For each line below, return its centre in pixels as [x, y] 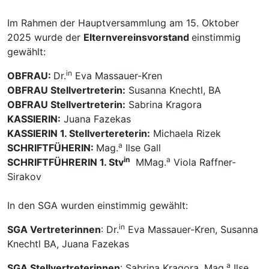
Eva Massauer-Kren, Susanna [192, 229]
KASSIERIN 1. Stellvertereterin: [79, 133]
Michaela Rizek [186, 133]
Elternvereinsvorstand [138, 37]
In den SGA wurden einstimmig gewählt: [98, 205]
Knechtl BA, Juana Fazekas [68, 244]
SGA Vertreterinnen [54, 229]
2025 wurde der [45, 37]
